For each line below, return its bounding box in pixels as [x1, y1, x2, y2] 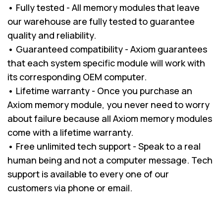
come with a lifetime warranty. [7, 126, 133, 138]
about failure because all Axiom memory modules [7, 112, 212, 124]
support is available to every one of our [7, 167, 169, 180]
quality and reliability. [7, 29, 96, 41]
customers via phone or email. [7, 181, 132, 194]
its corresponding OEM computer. [7, 70, 147, 83]
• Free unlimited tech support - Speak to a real [7, 140, 201, 152]
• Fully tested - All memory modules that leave [7, 1, 200, 13]
